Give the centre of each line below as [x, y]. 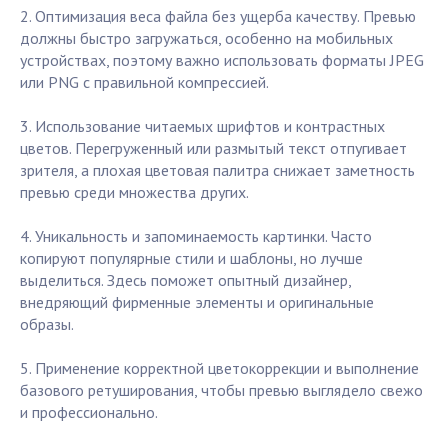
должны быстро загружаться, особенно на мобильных [206, 38]
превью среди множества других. [134, 192]
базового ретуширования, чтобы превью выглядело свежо [221, 390]
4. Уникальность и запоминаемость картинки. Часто [196, 236]
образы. [47, 324]
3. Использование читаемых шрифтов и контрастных [202, 126]
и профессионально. [89, 412]
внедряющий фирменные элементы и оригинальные [197, 302]
